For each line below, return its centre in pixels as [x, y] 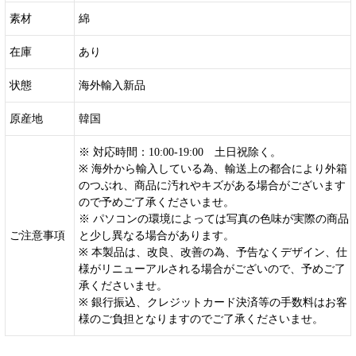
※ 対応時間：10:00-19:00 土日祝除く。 [180, 152]
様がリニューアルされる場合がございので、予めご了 [212, 269]
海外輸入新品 [112, 85]
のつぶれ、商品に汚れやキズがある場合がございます [212, 185]
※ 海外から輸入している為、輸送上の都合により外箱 [213, 168]
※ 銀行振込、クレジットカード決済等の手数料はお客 [213, 302]
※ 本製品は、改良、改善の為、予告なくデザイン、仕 [213, 252]
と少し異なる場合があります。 [157, 235]
